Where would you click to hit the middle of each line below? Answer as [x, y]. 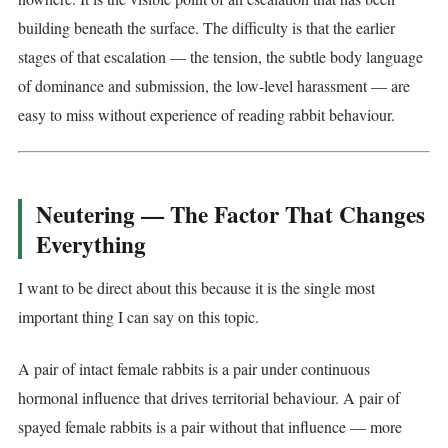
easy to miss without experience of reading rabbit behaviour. [206, 114]
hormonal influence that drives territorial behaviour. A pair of [209, 397]
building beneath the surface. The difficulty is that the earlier [206, 27]
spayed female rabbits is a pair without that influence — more [210, 426]
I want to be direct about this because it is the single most [196, 288]
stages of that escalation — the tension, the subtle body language [220, 56]
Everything [91, 244]
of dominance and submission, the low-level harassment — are [214, 85]
